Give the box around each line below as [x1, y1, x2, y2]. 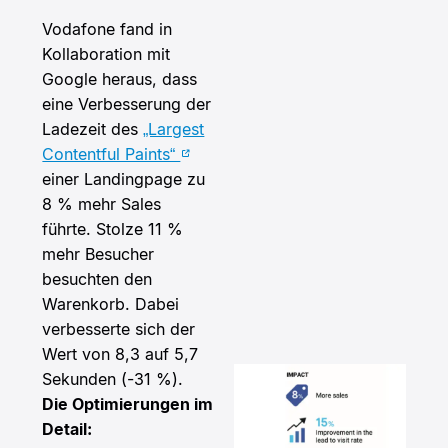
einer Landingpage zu [42, 169, 206, 190]
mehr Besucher [42, 244, 155, 265]
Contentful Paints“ [42, 144, 181, 165]
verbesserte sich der [42, 319, 196, 340]
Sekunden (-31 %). [42, 369, 184, 390]
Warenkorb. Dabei [42, 294, 180, 315]
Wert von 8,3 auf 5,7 [42, 344, 199, 365]
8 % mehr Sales [42, 194, 162, 215]
